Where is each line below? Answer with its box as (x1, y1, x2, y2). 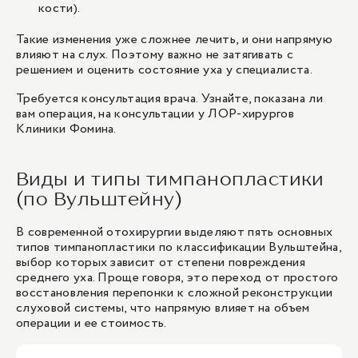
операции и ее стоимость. (16, 314, 170, 332)
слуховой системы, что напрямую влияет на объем (16, 299, 310, 317)
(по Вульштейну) (16, 187, 183, 210)
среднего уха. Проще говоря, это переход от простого (16, 268, 339, 287)
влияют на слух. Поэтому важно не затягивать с (16, 46, 294, 64)
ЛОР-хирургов (208, 105, 295, 123)
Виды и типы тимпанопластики (16, 167, 324, 190)
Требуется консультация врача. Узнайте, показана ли (16, 89, 324, 108)
